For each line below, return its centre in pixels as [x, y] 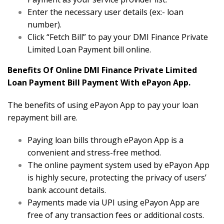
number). [44, 25]
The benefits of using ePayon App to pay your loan [103, 105]
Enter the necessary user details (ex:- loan [105, 12]
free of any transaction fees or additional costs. [116, 215]
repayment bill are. [42, 118]
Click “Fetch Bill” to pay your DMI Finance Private [118, 37]
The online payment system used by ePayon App [118, 165]
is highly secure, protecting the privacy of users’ [117, 178]
